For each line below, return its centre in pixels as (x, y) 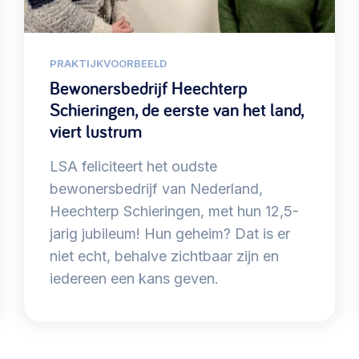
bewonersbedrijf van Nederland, (157, 189)
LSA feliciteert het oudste (134, 167)
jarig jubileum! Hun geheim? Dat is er (170, 234)
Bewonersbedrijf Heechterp (149, 89)
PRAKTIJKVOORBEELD (109, 64)
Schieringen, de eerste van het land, (177, 110)
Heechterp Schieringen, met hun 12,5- (175, 212)
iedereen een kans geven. (135, 279)
